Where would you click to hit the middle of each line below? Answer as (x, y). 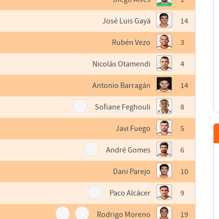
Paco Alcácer (130, 193)
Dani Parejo (132, 172)
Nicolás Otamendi (122, 64)
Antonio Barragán (122, 86)
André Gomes (129, 150)
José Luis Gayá (127, 21)
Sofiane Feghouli (123, 107)
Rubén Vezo (131, 43)
